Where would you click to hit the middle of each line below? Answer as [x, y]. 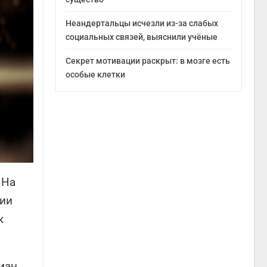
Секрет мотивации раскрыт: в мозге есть [148, 60]
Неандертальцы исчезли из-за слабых [142, 23]
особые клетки [96, 74]
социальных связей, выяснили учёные [142, 37]
